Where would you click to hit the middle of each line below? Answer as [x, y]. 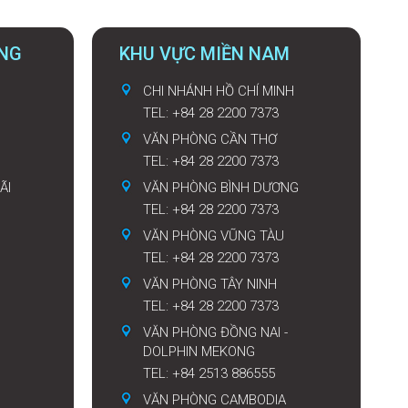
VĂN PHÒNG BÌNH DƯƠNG [221, 188]
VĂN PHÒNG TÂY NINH [210, 285]
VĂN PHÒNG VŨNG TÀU [214, 236]
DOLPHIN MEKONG [199, 352]
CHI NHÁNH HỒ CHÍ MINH [219, 92]
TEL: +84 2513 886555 [209, 374]
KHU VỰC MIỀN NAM [204, 54]
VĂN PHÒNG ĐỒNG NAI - [215, 333]
